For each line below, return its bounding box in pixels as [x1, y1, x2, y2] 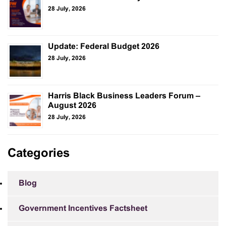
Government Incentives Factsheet [19, 204, 147, 212]
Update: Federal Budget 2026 [48, 42, 159, 50]
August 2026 [48, 101, 96, 109]
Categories [8, 148, 70, 159]
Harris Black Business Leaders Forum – [48, 92, 200, 100]
